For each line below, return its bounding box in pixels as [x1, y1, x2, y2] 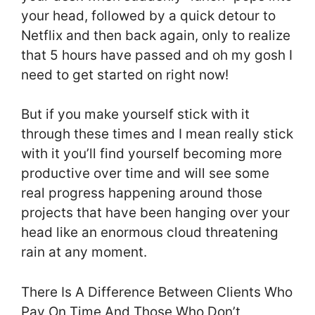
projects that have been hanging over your [21, 205, 290, 221]
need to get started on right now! [21, 66, 232, 83]
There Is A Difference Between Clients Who [21, 283, 292, 300]
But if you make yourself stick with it [21, 106, 250, 123]
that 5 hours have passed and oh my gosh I [21, 46, 292, 63]
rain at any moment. [21, 244, 147, 261]
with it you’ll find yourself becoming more [21, 146, 282, 162]
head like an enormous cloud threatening [21, 224, 278, 241]
